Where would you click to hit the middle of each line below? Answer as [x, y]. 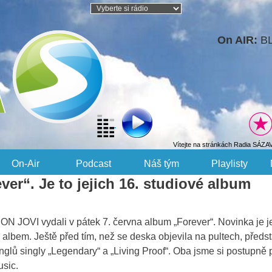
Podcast [93, 164]
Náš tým [161, 164]
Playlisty [229, 164]
